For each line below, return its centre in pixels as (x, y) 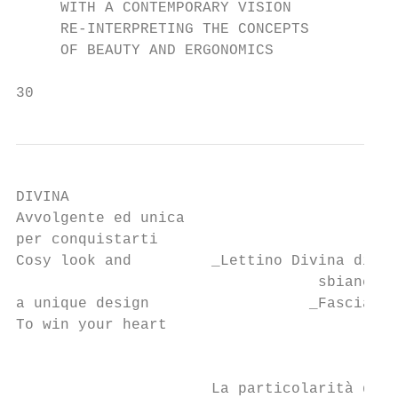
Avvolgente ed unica (100, 219)
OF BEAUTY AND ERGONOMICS (145, 51)
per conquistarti (87, 240)
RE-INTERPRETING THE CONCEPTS (163, 29)
